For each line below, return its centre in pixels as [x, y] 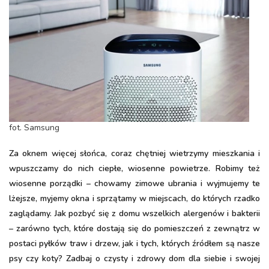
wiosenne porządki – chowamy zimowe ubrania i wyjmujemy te [134, 183]
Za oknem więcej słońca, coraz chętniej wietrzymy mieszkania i [134, 153]
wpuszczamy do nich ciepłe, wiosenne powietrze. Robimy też [134, 168]
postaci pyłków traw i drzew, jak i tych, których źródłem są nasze [134, 243]
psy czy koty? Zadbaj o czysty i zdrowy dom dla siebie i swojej [134, 258]
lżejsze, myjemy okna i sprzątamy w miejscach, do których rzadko [134, 198]
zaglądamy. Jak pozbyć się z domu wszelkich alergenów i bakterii [134, 213]
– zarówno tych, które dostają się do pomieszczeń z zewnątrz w [134, 228]
